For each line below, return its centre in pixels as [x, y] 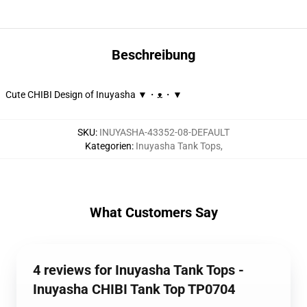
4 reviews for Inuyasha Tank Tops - [138, 270]
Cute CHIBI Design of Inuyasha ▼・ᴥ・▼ [94, 95]
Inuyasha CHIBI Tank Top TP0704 [134, 289]
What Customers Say [153, 212]
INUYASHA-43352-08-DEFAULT [164, 132]
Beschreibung [153, 55]
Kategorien [108, 146]
